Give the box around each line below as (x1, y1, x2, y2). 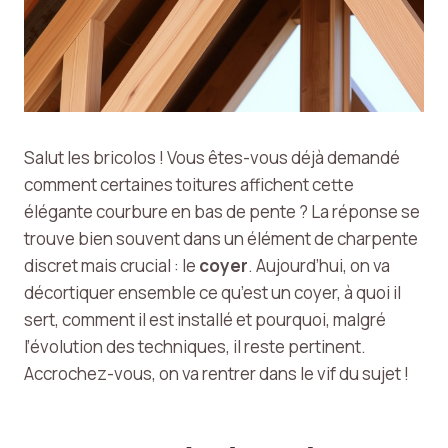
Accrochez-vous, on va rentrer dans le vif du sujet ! (24, 362, 409, 385)
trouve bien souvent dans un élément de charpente (24, 227, 418, 250)
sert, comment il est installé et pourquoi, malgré (24, 308, 386, 331)
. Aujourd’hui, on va (248, 254, 390, 277)
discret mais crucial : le (24, 254, 199, 277)
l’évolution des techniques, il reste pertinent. (24, 335, 366, 358)
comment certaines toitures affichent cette (24, 173, 354, 196)
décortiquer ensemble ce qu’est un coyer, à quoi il (24, 281, 401, 304)
